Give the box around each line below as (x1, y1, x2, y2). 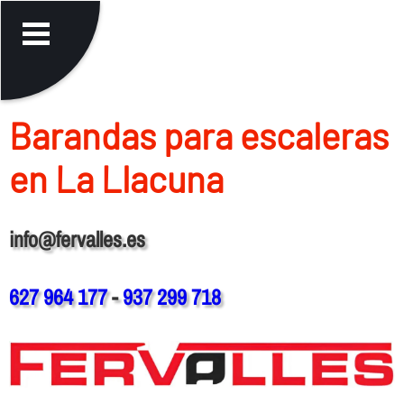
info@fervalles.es (8, 224, 145, 253)
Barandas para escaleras (8, 113, 389, 157)
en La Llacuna (8, 156, 224, 200)
